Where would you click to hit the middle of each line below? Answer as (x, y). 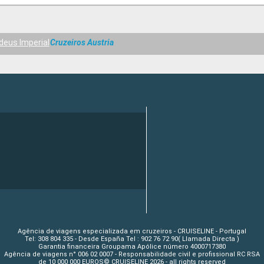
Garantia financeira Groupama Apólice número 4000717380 (132, 246)
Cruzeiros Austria (82, 43)
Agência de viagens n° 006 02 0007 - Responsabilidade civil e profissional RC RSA (132, 254)
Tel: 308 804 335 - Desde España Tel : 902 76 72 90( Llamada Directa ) (132, 239)
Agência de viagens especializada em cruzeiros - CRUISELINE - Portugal (132, 231)
